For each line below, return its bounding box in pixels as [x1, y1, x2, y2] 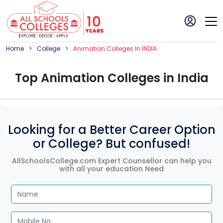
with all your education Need [59, 163, 164, 174]
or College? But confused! [33, 135, 190, 152]
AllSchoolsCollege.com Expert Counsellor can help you [11, 155, 212, 166]
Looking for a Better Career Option [7, 121, 216, 138]
